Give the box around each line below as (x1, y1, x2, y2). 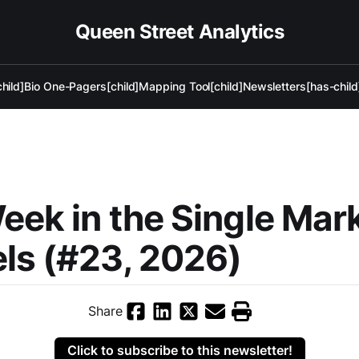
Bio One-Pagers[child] (24, 79, 139, 93)
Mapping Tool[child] (139, 79, 243, 93)
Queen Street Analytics (75, 20, 284, 43)
